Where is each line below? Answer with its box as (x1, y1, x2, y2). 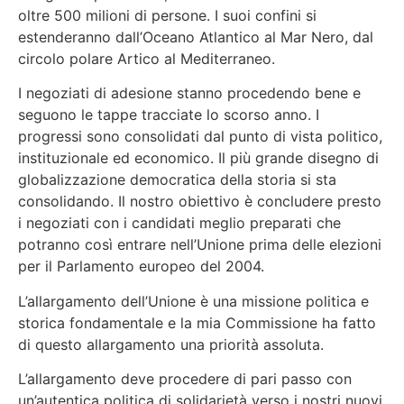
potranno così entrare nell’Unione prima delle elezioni (18, 235, 381, 254)
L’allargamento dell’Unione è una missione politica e (18, 291, 369, 310)
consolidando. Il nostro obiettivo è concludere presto (18, 192, 381, 211)
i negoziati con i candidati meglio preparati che (18, 214, 341, 233)
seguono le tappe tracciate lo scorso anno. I (18, 106, 319, 124)
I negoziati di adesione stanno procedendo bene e (18, 84, 361, 103)
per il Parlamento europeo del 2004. (18, 257, 264, 276)
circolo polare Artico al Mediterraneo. (18, 49, 275, 68)
